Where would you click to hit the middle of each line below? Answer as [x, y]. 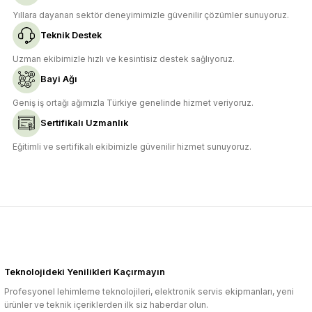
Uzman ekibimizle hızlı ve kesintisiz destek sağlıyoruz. [124, 59]
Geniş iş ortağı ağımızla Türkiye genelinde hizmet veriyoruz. [133, 103]
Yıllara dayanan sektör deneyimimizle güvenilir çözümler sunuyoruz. [151, 15]
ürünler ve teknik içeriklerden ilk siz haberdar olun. [106, 305]
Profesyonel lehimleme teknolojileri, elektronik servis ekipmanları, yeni [149, 291]
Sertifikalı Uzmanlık [84, 123]
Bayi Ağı [59, 79]
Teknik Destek [71, 35]
